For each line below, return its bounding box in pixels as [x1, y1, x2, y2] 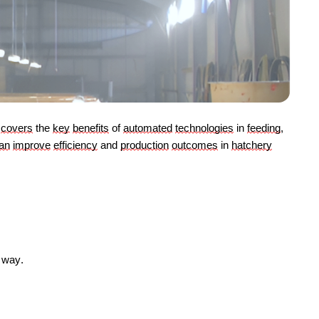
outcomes [172, 139, 218, 151]
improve [13, 139, 51, 151]
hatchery [231, 139, 272, 151]
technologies [175, 122, 234, 134]
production [120, 139, 169, 151]
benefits [73, 122, 109, 134]
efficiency [53, 139, 98, 151]
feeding [247, 122, 281, 134]
